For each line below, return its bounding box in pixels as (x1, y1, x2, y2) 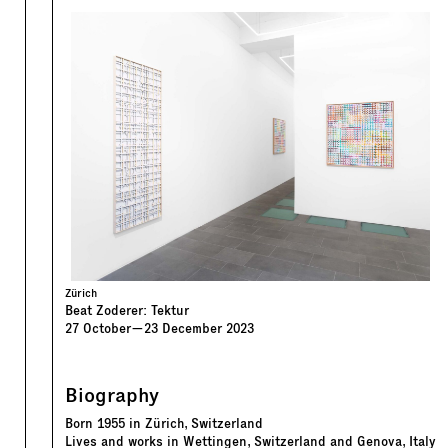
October (83, 320, 131, 338)
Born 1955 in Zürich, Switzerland (65, 415, 263, 433)
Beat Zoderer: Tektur (65, 302, 189, 320)
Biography (65, 382, 159, 409)
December (162, 320, 222, 338)
